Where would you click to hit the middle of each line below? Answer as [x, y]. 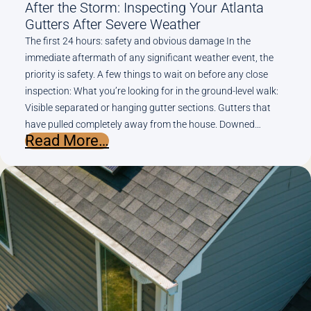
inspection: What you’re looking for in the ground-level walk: [152, 91]
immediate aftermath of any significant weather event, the [149, 57]
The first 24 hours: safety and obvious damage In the [138, 41]
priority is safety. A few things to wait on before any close [146, 74]
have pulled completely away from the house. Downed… [143, 124]
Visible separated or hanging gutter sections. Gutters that [148, 107]
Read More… [67, 140]
